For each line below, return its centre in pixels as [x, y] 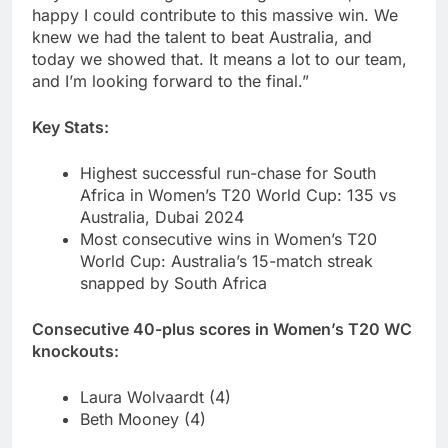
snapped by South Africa [173, 282]
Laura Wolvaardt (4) [155, 396]
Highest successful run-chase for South [228, 172]
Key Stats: [70, 126]
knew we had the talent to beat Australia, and [202, 36]
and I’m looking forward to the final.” [170, 80]
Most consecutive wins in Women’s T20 [228, 238]
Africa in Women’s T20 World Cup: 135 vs [238, 194]
